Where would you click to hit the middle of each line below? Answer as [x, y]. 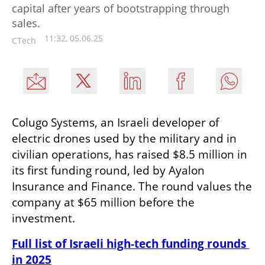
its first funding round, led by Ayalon [108, 170]
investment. [43, 218]
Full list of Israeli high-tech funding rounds [129, 243]
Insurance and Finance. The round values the [132, 186]
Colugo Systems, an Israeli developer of [115, 122]
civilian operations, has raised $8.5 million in [130, 154]
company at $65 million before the [103, 202]
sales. [26, 23]
